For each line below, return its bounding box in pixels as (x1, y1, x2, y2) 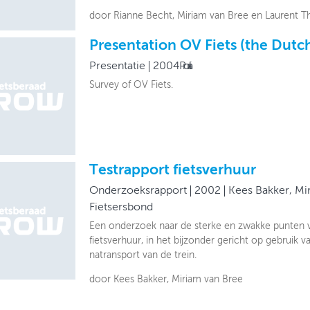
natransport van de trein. (89, 250, 197, 260)
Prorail (179, 60, 188, 72)
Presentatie (89, 60, 145, 72)
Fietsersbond (89, 201, 153, 213)
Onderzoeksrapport (89, 185, 187, 197)
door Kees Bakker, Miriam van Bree (89, 274, 243, 284)
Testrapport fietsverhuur (89, 163, 256, 178)
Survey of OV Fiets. (89, 80, 173, 90)
